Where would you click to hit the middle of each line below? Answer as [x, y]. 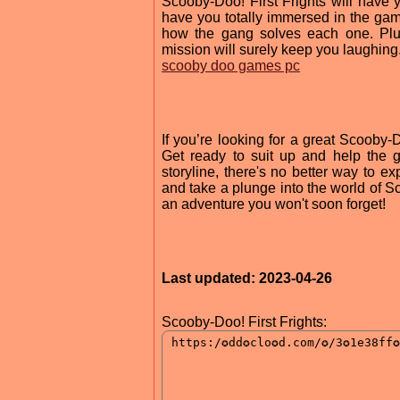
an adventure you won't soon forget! [274, 204]
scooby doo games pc [231, 65]
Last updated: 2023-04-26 [247, 278]
